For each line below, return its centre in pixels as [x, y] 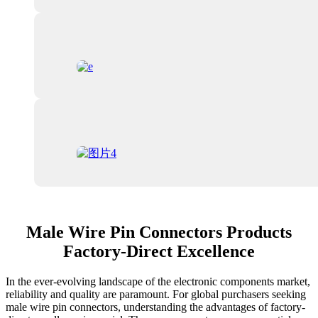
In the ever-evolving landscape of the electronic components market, [158, 282]
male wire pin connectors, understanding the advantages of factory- [155, 307]
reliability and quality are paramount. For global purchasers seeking [156, 295]
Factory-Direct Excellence [159, 252]
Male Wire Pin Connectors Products [159, 232]
